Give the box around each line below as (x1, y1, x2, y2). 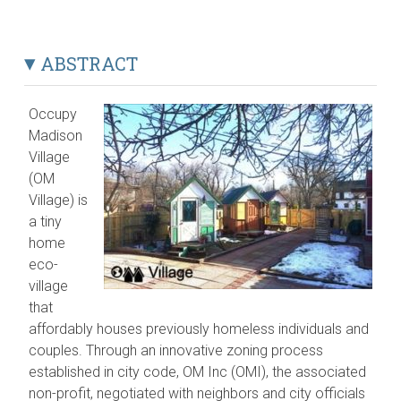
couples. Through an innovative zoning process (29, 341, 324, 359)
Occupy (29, 105, 78, 123)
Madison (29, 126, 83, 144)
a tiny (29, 212, 63, 230)
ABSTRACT (36, 52, 139, 76)
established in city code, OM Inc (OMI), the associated (29, 363, 367, 380)
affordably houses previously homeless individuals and (29, 320, 370, 337)
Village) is (29, 191, 89, 209)
